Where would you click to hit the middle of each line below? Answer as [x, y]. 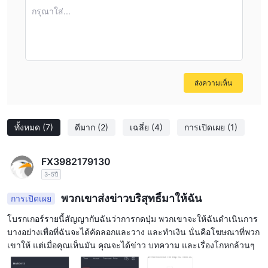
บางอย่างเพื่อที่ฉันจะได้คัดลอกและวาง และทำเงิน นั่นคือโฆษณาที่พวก [133, 232]
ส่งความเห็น [213, 83]
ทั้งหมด [28, 127]
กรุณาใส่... [51, 11]
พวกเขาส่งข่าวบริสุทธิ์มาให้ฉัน [130, 198]
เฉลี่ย [141, 127]
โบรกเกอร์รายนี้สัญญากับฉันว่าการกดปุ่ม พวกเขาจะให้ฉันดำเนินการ [133, 219]
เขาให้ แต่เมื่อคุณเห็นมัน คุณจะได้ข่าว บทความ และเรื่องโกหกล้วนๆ [131, 245]
